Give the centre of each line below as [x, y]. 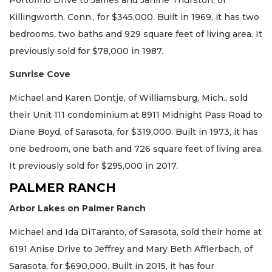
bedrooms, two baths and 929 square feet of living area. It [136, 34]
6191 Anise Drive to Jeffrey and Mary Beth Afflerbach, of [131, 249]
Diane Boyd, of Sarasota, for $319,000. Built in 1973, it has [134, 131]
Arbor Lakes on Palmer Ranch [77, 209]
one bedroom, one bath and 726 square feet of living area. [136, 148]
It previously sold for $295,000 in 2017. [93, 165]
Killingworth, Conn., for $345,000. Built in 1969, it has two [134, 17]
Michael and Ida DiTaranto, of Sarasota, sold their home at [135, 232]
